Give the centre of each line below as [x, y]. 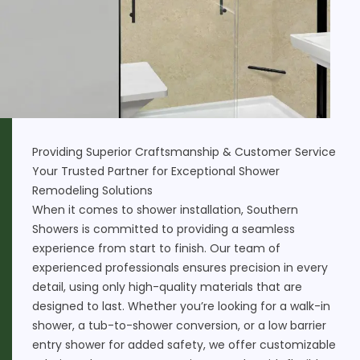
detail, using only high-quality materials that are [167, 286]
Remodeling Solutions [92, 190]
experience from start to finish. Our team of [156, 248]
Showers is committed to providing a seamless [164, 229]
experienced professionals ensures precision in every [180, 267]
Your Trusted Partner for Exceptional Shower [156, 171]
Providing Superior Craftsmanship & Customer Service [184, 151]
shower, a [60, 325]
